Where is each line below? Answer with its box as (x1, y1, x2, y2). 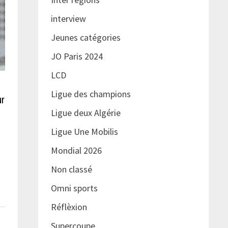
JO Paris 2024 (50, 50, 103, 63)
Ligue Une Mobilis (50, 126, 118, 138)
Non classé (50, 163, 92, 176)
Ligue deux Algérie (50, 107, 121, 119)
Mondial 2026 (50, 145, 102, 157)
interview (50, 13, 86, 25)
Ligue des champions (50, 88, 131, 100)
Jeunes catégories (50, 32, 121, 44)
